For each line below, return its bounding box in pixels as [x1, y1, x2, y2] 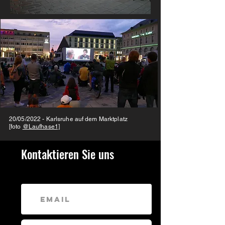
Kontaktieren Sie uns [21, 146, 114, 163]
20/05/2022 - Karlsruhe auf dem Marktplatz [9, 116, 128, 123]
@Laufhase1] [22, 123, 60, 130]
